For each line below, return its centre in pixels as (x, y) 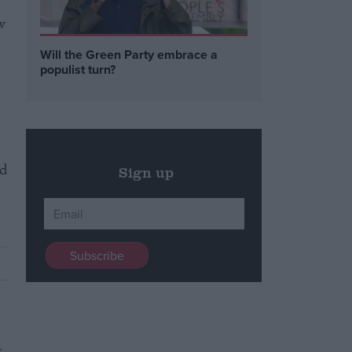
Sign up (146, 172)
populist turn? (78, 70)
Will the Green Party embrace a (129, 55)
